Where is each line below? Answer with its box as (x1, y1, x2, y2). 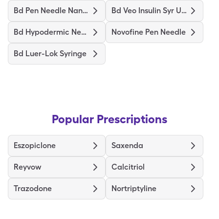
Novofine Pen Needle (111, 27, 186, 37)
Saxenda (111, 141, 143, 150)
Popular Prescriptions (52, 112, 167, 126)
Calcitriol (111, 162, 145, 172)
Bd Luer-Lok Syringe (14, 49, 87, 58)
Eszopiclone (14, 141, 56, 150)
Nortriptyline (111, 184, 156, 193)
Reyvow (14, 162, 42, 172)
